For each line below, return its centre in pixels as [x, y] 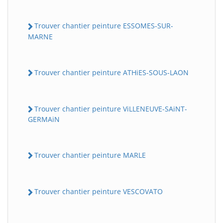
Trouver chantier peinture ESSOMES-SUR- [104, 26]
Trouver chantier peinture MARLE [90, 155]
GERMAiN [44, 119]
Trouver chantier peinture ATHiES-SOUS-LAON [111, 72]
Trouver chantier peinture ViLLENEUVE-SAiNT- [111, 109]
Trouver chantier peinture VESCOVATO [99, 192]
